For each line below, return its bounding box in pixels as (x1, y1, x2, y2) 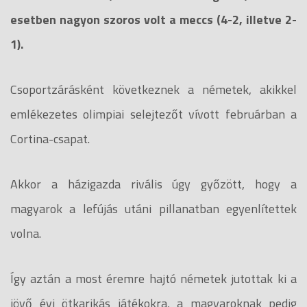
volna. (10, 223, 41, 243)
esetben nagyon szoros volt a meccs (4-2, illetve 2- (10, 10, 297, 29)
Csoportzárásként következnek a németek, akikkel (10, 79, 297, 99)
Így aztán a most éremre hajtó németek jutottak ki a (10, 269, 297, 288)
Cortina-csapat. (10, 129, 90, 148)
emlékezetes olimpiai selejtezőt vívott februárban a (10, 104, 297, 123)
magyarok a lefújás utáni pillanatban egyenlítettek (10, 199, 297, 218)
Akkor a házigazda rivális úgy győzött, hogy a (10, 174, 297, 193)
